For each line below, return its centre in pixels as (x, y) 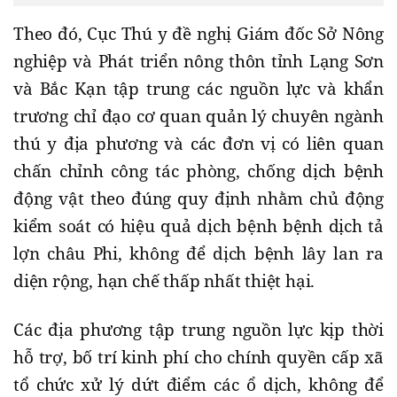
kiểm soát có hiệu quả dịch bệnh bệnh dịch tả (198, 226)
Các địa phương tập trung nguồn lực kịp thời (198, 330)
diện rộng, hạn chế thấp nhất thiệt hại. (164, 281)
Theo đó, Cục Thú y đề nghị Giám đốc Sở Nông (198, 34)
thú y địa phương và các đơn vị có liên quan (198, 144)
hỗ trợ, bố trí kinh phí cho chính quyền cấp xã (198, 358)
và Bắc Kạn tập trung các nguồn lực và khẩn (198, 89)
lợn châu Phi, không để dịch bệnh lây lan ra (198, 254)
